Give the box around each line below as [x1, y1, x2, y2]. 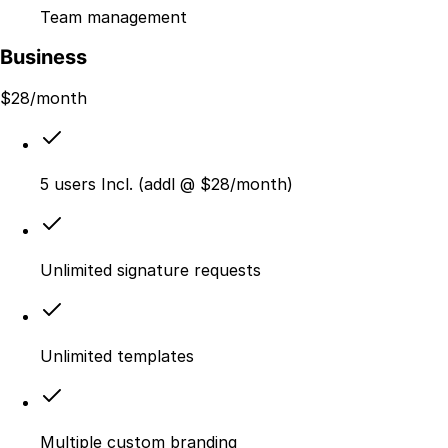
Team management [40, 6, 187, 27]
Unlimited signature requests [40, 259, 261, 280]
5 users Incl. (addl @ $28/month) [40, 173, 293, 194]
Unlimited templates [40, 345, 194, 366]
